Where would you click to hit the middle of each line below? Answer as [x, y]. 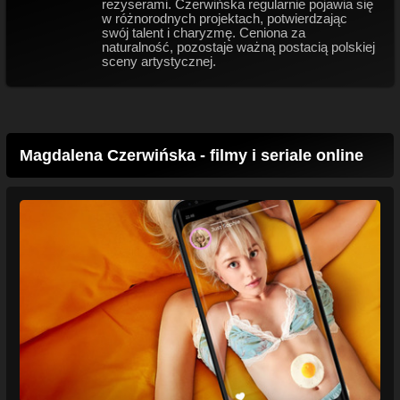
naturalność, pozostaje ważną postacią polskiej [238, 47]
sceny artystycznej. [158, 61]
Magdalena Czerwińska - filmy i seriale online [192, 156]
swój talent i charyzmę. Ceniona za [203, 33]
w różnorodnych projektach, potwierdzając [224, 18]
